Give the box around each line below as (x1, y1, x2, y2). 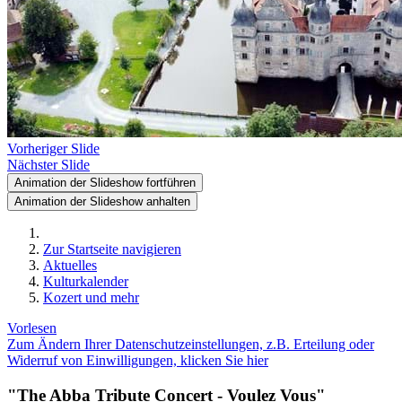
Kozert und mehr (43, 290, 139, 305)
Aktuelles (43, 258, 97, 273)
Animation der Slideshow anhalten (14, 195, 190, 208)
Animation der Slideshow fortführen (14, 176, 196, 189)
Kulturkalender (43, 274, 128, 289)
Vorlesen (7, 320, 57, 336)
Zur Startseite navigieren (43, 241, 181, 257)
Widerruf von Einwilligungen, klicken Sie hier (7, 353, 268, 368)
